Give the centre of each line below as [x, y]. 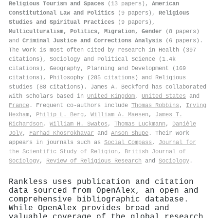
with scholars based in [48, 96]
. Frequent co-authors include [80, 105]
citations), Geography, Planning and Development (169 [97, 68]
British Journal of [155, 152]
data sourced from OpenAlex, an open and [104, 191]
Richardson [26, 124]
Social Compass [128, 142]
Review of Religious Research [94, 161]
